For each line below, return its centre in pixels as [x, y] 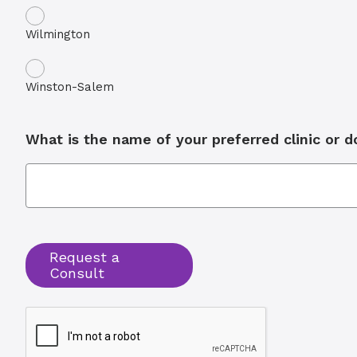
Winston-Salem [70, 87]
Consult [77, 273]
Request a [84, 257]
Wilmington [58, 34]
